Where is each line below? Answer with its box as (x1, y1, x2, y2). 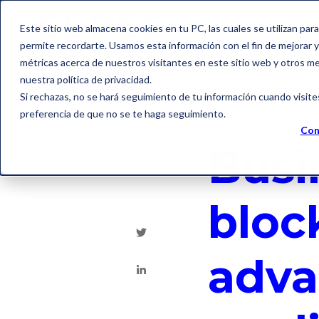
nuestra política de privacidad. (20, 73, 152, 85)
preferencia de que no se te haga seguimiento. (20, 108, 226, 120)
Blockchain (208, 116, 261, 130)
